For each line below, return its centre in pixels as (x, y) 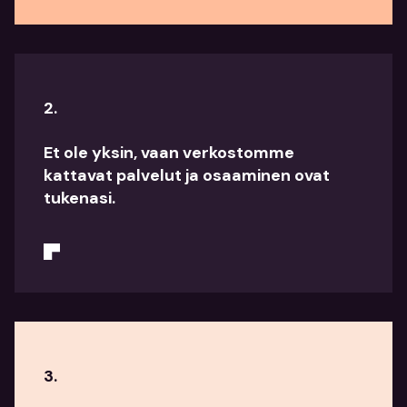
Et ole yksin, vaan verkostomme (169, 153)
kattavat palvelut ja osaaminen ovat (187, 175)
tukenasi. (79, 198)
